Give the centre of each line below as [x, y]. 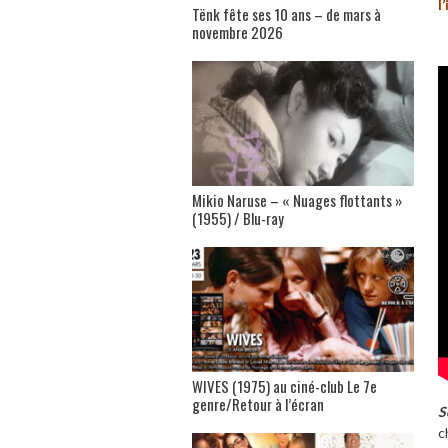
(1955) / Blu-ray [238, 218]
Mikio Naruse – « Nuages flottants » [297, 200]
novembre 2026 [237, 32]
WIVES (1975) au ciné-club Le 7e [284, 386]
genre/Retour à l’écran [258, 404]
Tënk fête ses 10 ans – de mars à [286, 14]
